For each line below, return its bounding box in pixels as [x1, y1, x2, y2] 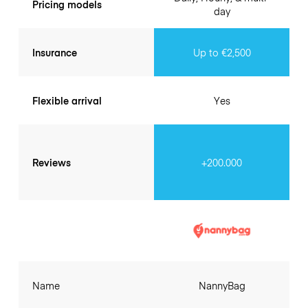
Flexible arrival [32, 93, 102, 108]
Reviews [32, 155, 71, 170]
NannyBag [198, 278, 245, 292]
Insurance [32, 45, 77, 60]
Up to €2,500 [192, 45, 251, 60]
